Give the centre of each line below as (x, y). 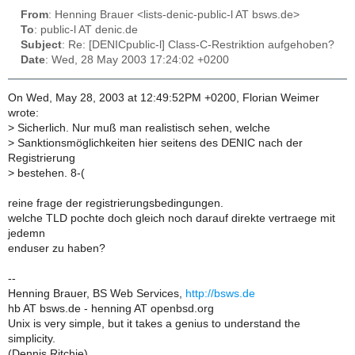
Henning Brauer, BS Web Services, (97, 294)
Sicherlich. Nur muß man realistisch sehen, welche (142, 128)
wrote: (23, 113)
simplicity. (32, 339)
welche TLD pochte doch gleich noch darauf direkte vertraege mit (172, 219)
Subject (41, 45)
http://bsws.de (220, 294)
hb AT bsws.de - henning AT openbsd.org (111, 309)
